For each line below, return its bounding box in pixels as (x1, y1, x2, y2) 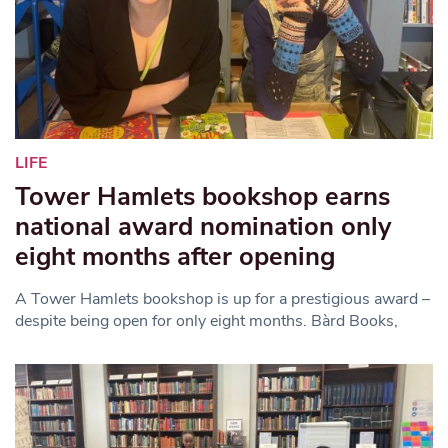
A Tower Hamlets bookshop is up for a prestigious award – (15, 287, 430, 310)
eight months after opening (15, 238, 335, 274)
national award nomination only (15, 208, 391, 244)
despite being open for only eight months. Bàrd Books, (15, 309, 398, 332)
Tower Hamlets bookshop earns (15, 178, 390, 214)
